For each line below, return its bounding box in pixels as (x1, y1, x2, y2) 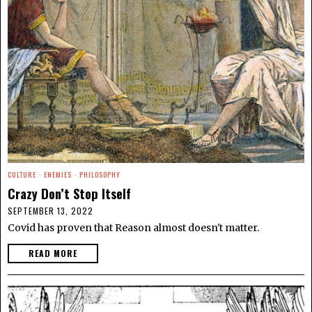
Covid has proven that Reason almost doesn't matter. (8, 221, 259, 234)
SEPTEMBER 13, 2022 (8, 204, 93, 217)
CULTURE (8, 169, 36, 180)
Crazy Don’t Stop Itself (8, 183, 131, 203)
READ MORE (29, 247, 77, 259)
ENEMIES (44, 169, 72, 180)
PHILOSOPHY (79, 169, 120, 180)
